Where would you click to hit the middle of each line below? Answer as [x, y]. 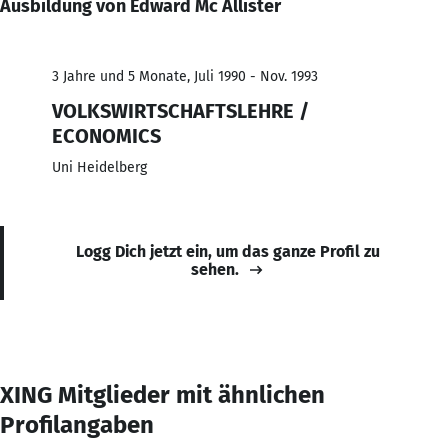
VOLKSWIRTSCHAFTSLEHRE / [180, 110]
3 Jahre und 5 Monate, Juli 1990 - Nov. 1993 [185, 76]
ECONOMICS [106, 135]
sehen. [215, 269]
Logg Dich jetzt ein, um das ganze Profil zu [228, 251]
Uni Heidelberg [99, 167]
